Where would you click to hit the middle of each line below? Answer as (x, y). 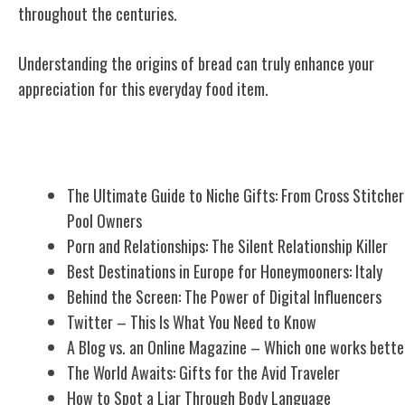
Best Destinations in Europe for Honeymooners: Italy (225, 271)
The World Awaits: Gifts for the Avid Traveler (203, 372)
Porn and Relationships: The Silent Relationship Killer (227, 245)
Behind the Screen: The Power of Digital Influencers (224, 296)
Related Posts (69, 151)
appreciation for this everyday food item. (143, 88)
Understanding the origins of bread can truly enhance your (196, 63)
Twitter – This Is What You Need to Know (192, 321)
